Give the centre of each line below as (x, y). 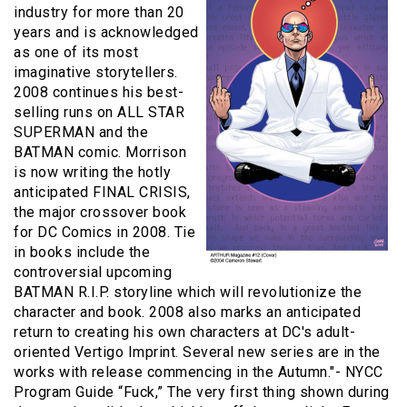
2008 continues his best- (99, 93)
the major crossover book (100, 213)
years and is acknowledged (106, 33)
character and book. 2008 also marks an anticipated (187, 313)
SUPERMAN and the (81, 133)
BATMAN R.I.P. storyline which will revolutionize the (188, 293)
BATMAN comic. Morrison (100, 153)
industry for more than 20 (99, 13)
